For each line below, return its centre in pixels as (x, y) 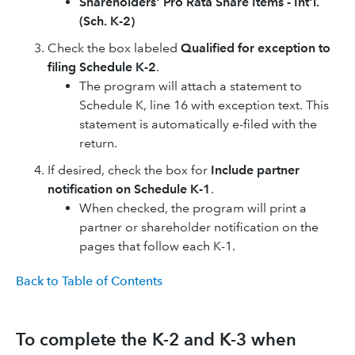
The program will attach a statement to (191, 86)
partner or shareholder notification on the (199, 227)
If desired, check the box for (129, 170)
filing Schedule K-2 (102, 67)
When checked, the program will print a (193, 208)
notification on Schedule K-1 (129, 189)
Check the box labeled (114, 48)
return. (98, 143)
